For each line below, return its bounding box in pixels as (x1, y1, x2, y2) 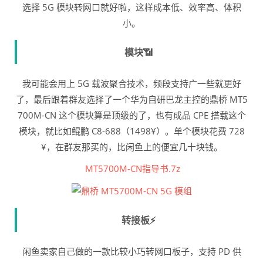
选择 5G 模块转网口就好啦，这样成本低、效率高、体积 (22, 1, 241, 13)
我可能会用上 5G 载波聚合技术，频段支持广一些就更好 (22, 77, 241, 89)
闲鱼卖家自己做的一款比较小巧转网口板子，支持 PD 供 (22, 245, 241, 258)
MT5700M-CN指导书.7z (83, 163, 180, 174)
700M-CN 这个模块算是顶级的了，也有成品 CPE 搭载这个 (17, 109, 246, 121)
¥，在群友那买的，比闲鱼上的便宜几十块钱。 (41, 141, 222, 153)
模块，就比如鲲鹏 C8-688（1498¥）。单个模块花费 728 (18, 125, 245, 137)
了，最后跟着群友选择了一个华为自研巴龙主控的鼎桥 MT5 (15, 93, 248, 105)
